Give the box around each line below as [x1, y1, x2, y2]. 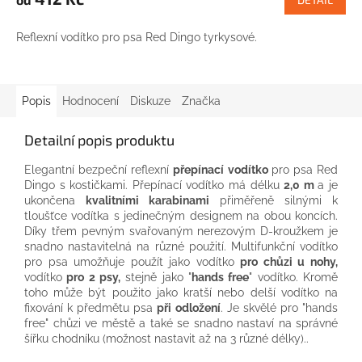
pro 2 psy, [62, 270, 120, 284]
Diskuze [130, 94, 170, 107]
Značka [182, 94, 221, 107]
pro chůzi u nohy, [240, 255, 339, 268]
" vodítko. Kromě [249, 270, 339, 284]
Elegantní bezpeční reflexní [24, 162, 174, 176]
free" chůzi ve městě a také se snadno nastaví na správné [24, 316, 338, 330]
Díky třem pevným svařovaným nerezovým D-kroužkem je [24, 224, 338, 238]
